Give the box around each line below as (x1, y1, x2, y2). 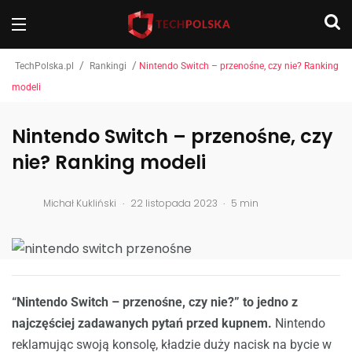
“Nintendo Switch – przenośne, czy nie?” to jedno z (12, 295, 298, 310)
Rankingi (90, 60, 126, 71)
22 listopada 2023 (130, 196, 218, 210)
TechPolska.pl (15, 60, 74, 71)
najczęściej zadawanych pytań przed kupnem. (12, 316, 272, 331)
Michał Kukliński (43, 196, 116, 210)
